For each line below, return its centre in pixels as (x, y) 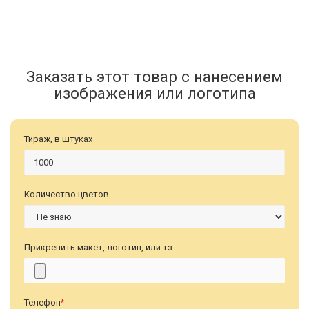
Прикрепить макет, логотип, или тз (98, 247)
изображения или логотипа (154, 93)
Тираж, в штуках (58, 139)
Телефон (42, 302)
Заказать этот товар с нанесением (154, 77)
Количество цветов (67, 194)
